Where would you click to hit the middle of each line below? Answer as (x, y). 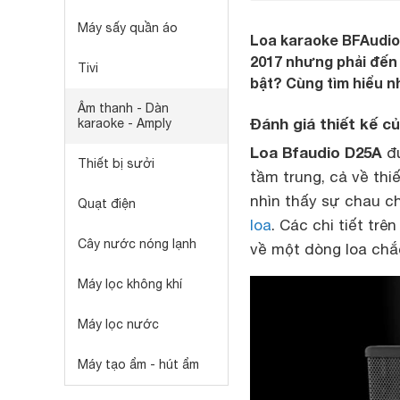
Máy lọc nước (118, 324)
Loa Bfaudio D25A (316, 152)
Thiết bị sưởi (116, 163)
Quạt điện (107, 204)
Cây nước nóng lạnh (137, 244)
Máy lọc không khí (130, 284)
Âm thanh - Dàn (123, 108)
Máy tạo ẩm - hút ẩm (138, 364)
